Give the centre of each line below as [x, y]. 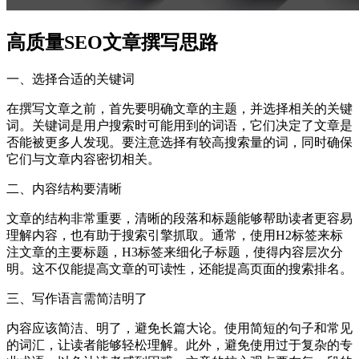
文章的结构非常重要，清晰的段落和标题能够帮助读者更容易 [179, 218]
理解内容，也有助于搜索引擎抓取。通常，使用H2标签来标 [175, 235]
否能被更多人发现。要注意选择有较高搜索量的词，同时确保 [179, 142]
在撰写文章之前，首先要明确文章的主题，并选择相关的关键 [179, 108]
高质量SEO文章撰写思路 [112, 42]
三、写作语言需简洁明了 [77, 298]
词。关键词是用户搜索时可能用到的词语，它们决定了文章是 [179, 125]
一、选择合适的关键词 [71, 79]
